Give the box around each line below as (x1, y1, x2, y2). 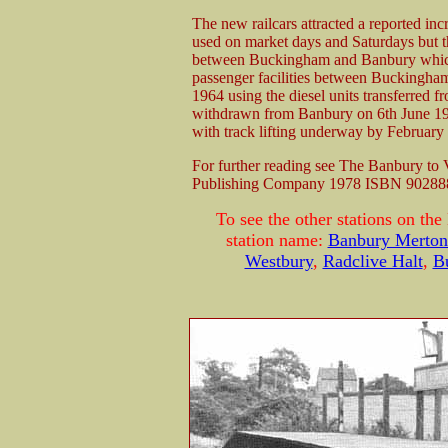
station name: (225, 229, 328, 250)
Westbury (244, 250, 313, 271)
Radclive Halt (322, 250, 423, 271)
